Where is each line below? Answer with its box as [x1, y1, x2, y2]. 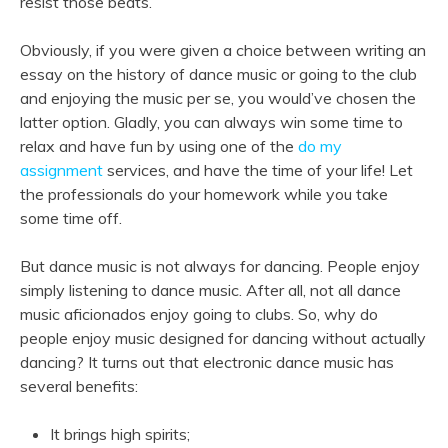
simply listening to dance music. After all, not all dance [20, 280, 401, 301]
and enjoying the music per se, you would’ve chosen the [20, 88, 416, 109]
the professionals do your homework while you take [20, 184, 388, 205]
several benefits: [20, 376, 138, 397]
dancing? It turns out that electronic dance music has [20, 352, 394, 373]
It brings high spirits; [50, 424, 190, 445]
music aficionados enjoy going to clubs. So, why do [20, 304, 378, 325]
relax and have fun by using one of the [20, 136, 298, 157]
